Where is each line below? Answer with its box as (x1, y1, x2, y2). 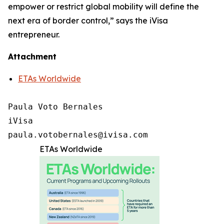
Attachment (8, 51, 56, 61)
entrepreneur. (8, 29, 59, 39)
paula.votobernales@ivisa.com (8, 130, 148, 139)
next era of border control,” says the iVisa (8, 15, 168, 25)
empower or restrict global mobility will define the (8, 1, 199, 11)
